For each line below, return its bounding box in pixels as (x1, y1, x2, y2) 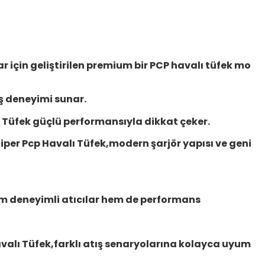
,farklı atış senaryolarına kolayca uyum (51, 237, 251, 251)
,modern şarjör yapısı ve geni (106, 137, 251, 150)
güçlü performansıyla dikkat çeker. (33, 115, 210, 128)
